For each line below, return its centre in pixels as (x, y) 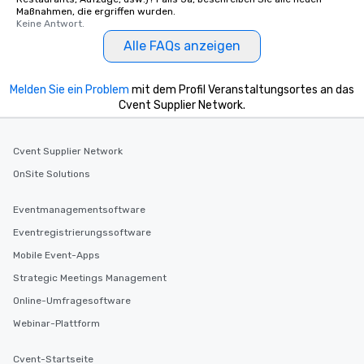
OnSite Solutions (52, 174)
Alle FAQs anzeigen (182, 46)
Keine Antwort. (50, 24)
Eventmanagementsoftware (79, 210)
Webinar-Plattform (56, 323)
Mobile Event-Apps (56, 255)
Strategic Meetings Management (90, 278)
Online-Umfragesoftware (72, 301)
